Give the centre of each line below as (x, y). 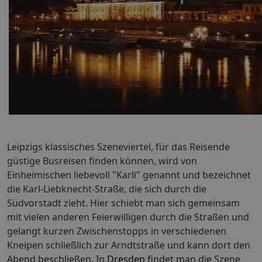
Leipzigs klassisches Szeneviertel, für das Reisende (118, 146)
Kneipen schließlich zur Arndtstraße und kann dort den (129, 245)
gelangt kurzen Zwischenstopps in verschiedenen (117, 231)
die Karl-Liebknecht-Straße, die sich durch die (107, 189)
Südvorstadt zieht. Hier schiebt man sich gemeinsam (123, 203)
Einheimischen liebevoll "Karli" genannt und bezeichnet (129, 175)
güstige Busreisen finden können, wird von (102, 161)
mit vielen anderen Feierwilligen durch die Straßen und (128, 217)
